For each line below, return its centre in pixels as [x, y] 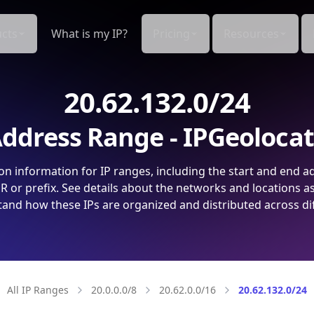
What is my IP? [89, 34]
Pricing [171, 34]
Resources [251, 34]
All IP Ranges [38, 290]
